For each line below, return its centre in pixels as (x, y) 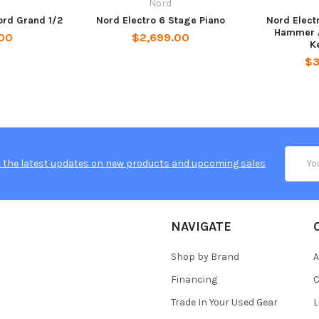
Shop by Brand (205, 256)
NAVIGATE (201, 226)
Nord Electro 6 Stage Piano (160, 20)
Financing (194, 279)
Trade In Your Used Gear (224, 302)
